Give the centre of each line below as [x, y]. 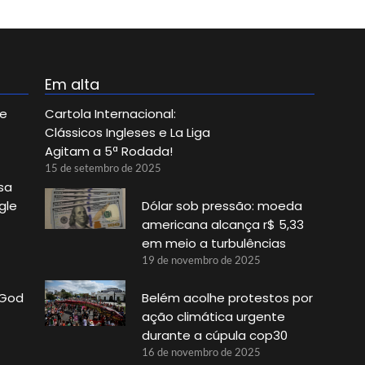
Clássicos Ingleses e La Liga [127, 133]
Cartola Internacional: [110, 114]
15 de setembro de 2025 [103, 168]
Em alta [72, 85]
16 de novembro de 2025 [201, 352]
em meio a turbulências [213, 244]
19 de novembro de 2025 [201, 260]
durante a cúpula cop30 [214, 336]
